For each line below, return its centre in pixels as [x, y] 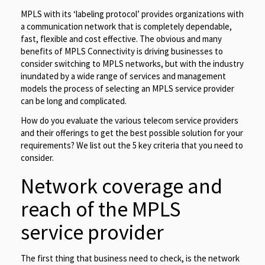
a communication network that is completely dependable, [126, 26]
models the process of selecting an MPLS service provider [127, 88]
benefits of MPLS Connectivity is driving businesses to [122, 51]
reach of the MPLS [101, 209]
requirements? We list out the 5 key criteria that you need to [132, 145]
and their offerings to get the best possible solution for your [132, 132]
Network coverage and [122, 186]
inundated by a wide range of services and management [123, 76]
